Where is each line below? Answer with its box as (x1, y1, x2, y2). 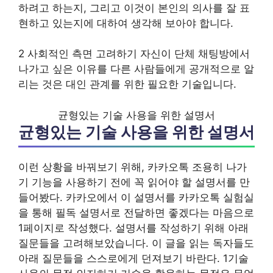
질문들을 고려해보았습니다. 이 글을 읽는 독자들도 (18, 236, 254, 249)
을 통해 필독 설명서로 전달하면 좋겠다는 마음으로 (18, 206, 254, 219)
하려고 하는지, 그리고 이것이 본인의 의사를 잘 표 (18, 1, 250, 14)
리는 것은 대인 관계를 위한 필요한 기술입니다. (18, 78, 236, 90)
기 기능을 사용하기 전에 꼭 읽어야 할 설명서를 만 (18, 175, 250, 188)
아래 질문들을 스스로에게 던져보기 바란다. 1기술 (18, 252, 249, 264)
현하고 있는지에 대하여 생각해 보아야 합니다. (18, 16, 233, 29)
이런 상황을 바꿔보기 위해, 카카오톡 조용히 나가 (18, 160, 247, 173)
